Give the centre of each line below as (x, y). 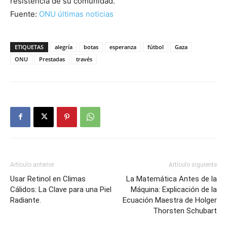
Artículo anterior (32, 164)
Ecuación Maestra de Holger (170, 200)
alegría (64, 47)
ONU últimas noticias (76, 14)
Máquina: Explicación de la (174, 189)
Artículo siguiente (193, 164)
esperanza (123, 47)
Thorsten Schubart (185, 211)
